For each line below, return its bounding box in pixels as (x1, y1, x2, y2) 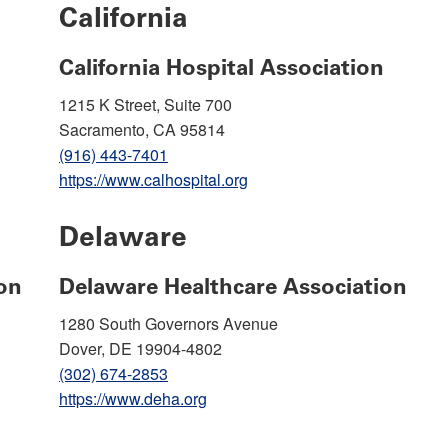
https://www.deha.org (59, 386, 207, 410)
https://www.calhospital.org (59, 167, 248, 191)
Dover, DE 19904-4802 (59, 336, 222, 360)
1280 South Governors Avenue (59, 311, 278, 335)
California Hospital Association (59, 53, 384, 81)
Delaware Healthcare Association (59, 272, 407, 300)
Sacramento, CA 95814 (59, 117, 225, 141)
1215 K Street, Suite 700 (59, 92, 232, 116)
